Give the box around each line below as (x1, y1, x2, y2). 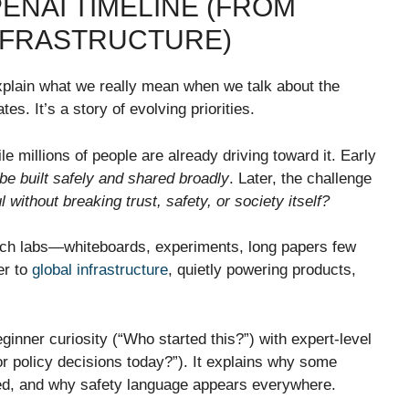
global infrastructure (32, 261, 168, 279)
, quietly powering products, (168, 261, 356, 279)
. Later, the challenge (229, 169, 372, 187)
